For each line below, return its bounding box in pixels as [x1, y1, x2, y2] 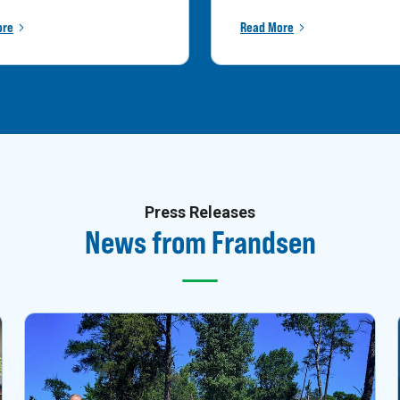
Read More [240, 19, 294, 36]
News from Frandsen [84, 223, 316, 262]
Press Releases [145, 203, 255, 222]
